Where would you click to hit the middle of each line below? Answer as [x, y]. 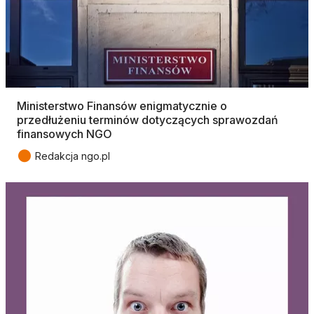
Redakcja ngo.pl [73, 156]
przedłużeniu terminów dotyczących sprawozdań [148, 120]
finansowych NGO [64, 134]
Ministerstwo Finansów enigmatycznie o [122, 106]
